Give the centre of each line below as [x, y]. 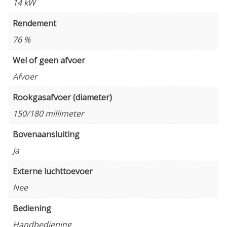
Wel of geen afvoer [49, 60]
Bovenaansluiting [46, 134]
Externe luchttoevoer [53, 171]
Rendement [34, 23]
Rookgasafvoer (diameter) [62, 97]
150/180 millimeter [48, 113]
